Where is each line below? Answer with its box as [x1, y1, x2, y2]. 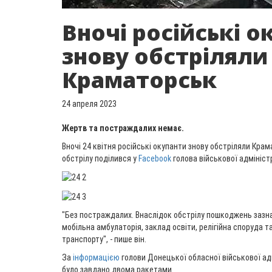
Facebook [138, 154, 171, 163]
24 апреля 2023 [62, 99, 117, 109]
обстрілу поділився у [62, 154, 138, 163]
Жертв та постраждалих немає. [62, 123, 184, 133]
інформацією [71, 252, 121, 262]
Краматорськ [62, 65, 217, 95]
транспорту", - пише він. [62, 234, 146, 244]
